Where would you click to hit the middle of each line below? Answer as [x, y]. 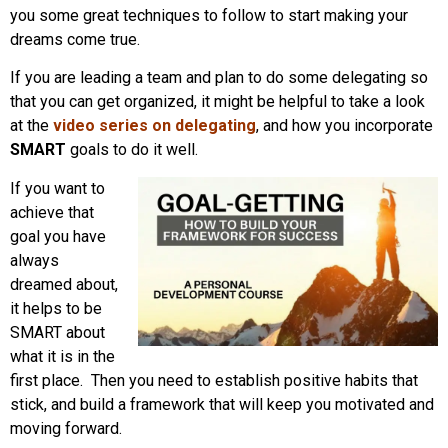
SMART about [57, 332]
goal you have [58, 236]
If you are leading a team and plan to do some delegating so [219, 78]
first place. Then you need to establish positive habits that [214, 380]
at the [31, 126]
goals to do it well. [132, 150]
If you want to [57, 188]
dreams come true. [75, 39]
